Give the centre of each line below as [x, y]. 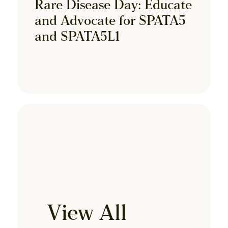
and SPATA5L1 [77, 37]
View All [87, 214]
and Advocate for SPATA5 [110, 21]
